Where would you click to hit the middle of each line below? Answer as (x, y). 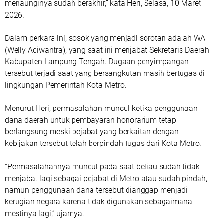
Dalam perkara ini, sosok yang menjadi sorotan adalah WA (105, 38)
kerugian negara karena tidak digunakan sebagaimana (99, 202)
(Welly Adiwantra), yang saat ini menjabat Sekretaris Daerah (107, 50)
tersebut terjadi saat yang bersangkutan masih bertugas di (105, 73)
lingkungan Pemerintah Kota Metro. (66, 85)
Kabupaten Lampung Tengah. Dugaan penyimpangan (97, 62)
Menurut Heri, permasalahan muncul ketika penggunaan (101, 108)
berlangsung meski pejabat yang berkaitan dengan (92, 132)
